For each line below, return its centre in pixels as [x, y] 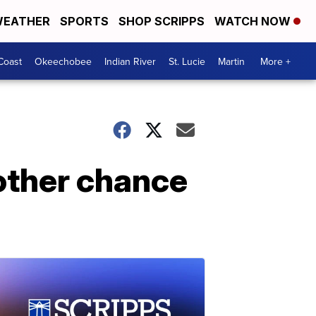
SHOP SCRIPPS [162, 21]
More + [275, 61]
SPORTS [84, 21]
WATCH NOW [254, 21]
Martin [231, 61]
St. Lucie [187, 61]
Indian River [130, 61]
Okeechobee [63, 61]
